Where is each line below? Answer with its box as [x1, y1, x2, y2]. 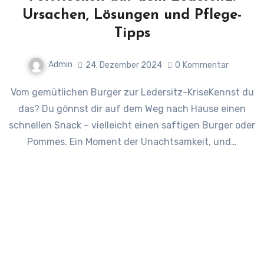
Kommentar [183, 60, 229, 70]
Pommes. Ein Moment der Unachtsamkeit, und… [27, 136, 237, 148]
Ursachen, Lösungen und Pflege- [22, 8, 242, 23]
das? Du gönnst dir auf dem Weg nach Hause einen [18, 103, 246, 115]
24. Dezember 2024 [85, 60, 162, 70]
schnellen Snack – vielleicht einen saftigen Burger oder [9, 120, 255, 131]
